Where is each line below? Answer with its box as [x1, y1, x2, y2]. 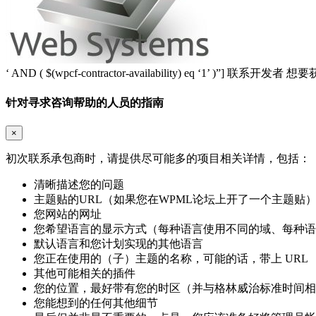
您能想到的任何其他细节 [34, 297, 158, 310]
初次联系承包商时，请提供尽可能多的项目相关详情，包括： [6, 152, 310, 165]
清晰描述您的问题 [34, 178, 124, 191]
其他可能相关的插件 [34, 267, 135, 280]
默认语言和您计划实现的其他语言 [34, 238, 203, 250]
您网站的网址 [34, 208, 102, 221]
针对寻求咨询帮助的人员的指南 [6, 97, 164, 109]
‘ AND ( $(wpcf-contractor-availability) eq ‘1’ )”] [6, 66, 227, 79]
